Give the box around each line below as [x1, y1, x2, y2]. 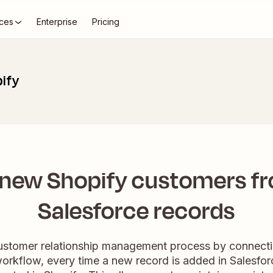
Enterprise [37, 16, 77, 27]
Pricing [92, 16, 119, 27]
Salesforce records [38, 194, 235, 228]
